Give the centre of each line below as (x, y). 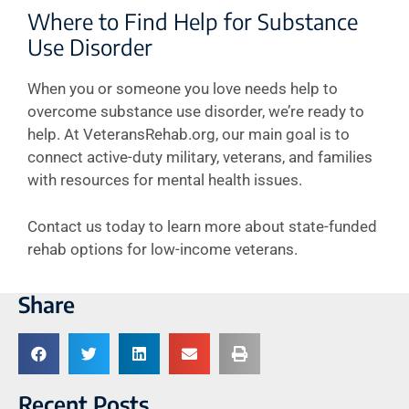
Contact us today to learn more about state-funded (202, 226)
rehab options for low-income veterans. (163, 249)
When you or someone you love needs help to (183, 89)
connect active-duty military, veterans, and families (200, 157)
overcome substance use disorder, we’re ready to (196, 111)
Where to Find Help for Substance (193, 21)
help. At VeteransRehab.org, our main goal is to (189, 134)
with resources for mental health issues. (165, 180)
